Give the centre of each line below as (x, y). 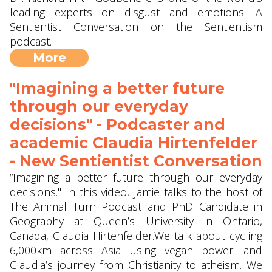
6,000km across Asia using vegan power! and (136, 250)
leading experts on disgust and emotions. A (136, 12)
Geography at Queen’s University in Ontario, (136, 221)
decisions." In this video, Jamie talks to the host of (136, 192)
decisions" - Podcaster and (117, 124)
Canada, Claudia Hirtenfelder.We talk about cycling (136, 236)
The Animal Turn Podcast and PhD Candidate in (136, 206)
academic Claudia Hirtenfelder (134, 143)
